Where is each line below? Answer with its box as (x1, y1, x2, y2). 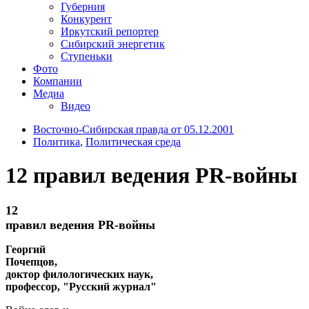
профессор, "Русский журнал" (6, 280, 157, 292)
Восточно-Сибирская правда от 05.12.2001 (33, 123, 234, 135)
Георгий (6, 243, 46, 255)
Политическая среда (86, 135, 181, 148)
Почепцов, (6, 255, 57, 268)
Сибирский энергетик (61, 37, 165, 50)
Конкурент (61, 12, 112, 25)
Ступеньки (61, 50, 112, 62)
